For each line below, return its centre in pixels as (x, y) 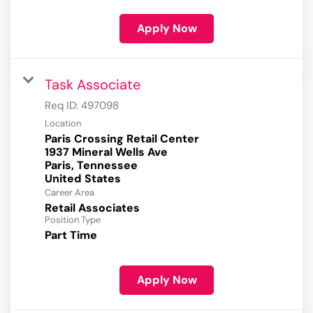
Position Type (73, 220)
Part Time (71, 235)
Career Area (70, 193)
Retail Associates (92, 208)
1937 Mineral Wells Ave (106, 152)
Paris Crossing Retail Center (122, 139)
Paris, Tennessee (91, 166)
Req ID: (63, 106)
